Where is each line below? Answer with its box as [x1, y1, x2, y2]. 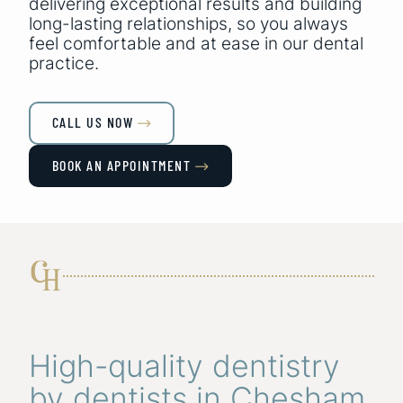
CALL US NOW [51, 113, 133, 131]
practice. [29, 52, 99, 74]
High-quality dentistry [29, 347, 340, 385]
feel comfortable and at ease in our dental [29, 32, 363, 54]
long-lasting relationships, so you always [29, 13, 348, 34]
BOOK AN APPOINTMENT [51, 156, 191, 174]
